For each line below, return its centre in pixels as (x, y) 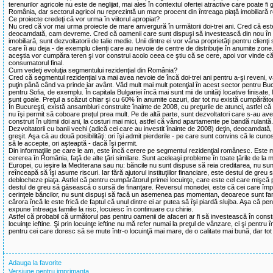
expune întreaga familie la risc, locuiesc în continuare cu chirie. (101, 209)
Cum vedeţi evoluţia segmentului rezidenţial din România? (93, 70)
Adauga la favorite (35, 263)
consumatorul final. (36, 63)
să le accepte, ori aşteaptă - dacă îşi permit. (73, 143)
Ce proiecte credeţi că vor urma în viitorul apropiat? (84, 19)
